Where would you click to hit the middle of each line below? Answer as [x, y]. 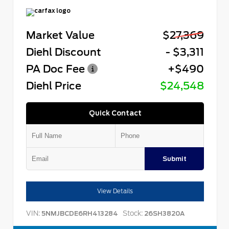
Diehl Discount [64, 52]
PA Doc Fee [55, 68]
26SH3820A [164, 213]
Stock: [133, 213]
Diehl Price [54, 85]
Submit [174, 158]
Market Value [60, 35]
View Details [115, 191]
